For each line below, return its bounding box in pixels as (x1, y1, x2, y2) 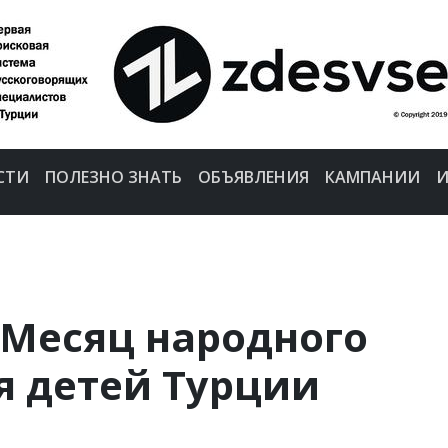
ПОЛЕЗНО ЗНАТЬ (44, 165, 182, 188)
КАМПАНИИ (324, 165, 420, 188)
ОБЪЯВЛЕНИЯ (197, 165, 309, 188)
